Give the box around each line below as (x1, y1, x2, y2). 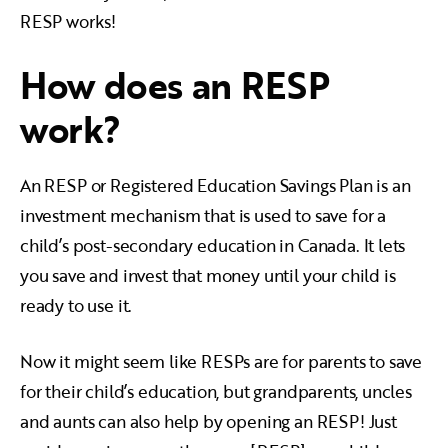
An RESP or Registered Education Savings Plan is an (20, 173, 411, 198)
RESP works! (20, 9, 117, 34)
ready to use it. (20, 293, 133, 318)
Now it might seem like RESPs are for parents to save (20, 349, 423, 374)
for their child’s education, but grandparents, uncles (20, 379, 412, 404)
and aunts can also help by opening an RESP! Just (20, 409, 397, 434)
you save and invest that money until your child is (20, 263, 396, 288)
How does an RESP (20, 58, 330, 112)
